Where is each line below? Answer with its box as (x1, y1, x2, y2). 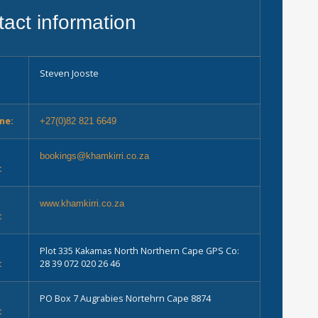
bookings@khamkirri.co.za (40, 151, 150, 161)
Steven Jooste (40, 67, 99, 79)
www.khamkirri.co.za (40, 199, 125, 209)
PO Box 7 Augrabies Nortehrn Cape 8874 (40, 292, 212, 305)
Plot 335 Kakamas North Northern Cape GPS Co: (40, 245, 240, 257)
